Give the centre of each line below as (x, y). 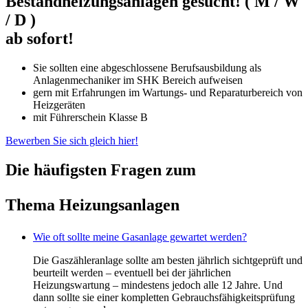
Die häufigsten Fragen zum (101, 169)
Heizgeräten (59, 104)
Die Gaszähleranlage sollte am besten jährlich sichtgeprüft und (168, 260)
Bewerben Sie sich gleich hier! (72, 140)
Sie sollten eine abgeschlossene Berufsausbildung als (147, 67)
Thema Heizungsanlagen (92, 205)
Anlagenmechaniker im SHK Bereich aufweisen (138, 80)
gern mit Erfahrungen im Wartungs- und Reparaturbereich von (168, 92)
